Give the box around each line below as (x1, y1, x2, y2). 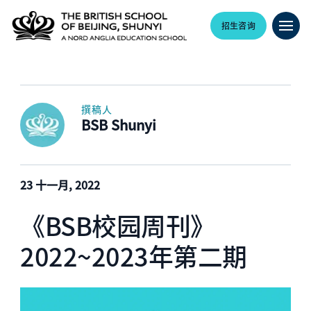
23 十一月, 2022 (20, 176, 101, 193)
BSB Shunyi (81, 115, 157, 135)
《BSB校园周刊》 (20, 207, 215, 243)
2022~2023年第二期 (20, 237, 247, 274)
